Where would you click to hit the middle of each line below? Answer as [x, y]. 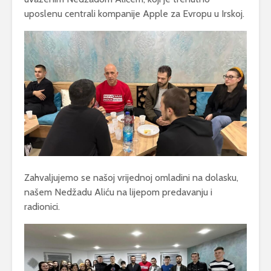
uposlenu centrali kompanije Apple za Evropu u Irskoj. [134, 14]
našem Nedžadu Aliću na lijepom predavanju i [118, 192]
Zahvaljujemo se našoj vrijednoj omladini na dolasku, [131, 178]
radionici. [42, 207]
